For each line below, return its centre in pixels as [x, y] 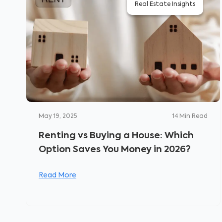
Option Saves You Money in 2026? [115, 150]
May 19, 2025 [58, 116]
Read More [57, 175]
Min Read [194, 116]
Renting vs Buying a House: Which [116, 136]
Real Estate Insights [165, 4]
